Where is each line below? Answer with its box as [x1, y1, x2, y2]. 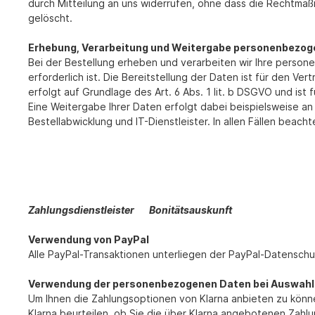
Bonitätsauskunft [147, 204, 245, 217]
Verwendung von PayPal [28, 233, 149, 246]
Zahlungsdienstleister [28, 204, 147, 217]
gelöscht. [28, 12, 72, 25]
